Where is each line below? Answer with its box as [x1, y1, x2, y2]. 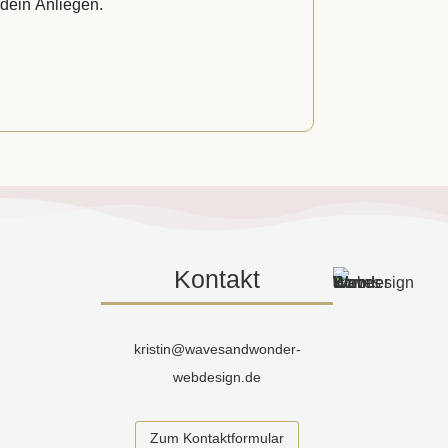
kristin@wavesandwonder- [133, 340, 301, 357]
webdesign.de [173, 368, 262, 385]
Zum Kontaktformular [150, 429, 285, 446]
